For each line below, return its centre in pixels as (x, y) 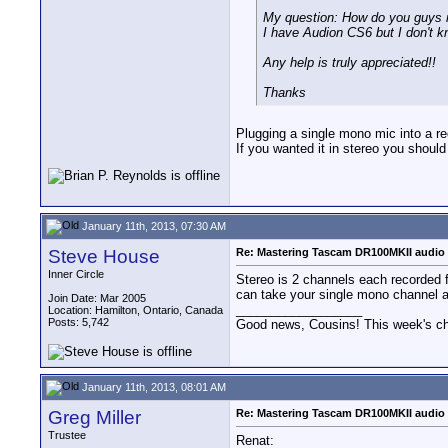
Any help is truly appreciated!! (349, 62)
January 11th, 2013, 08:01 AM (152, 386)
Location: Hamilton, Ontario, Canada (135, 310)
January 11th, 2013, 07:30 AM (152, 225)
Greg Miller (94, 417)
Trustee (67, 435)
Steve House (104, 256)
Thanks (284, 92)
